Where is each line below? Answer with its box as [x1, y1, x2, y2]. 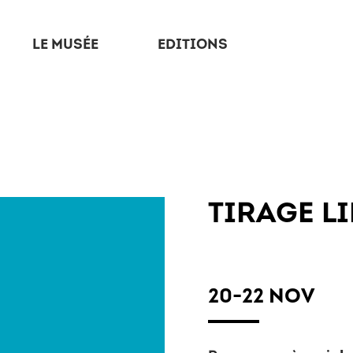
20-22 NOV [208, 282, 314, 308]
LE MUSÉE [32, 35, 98, 53]
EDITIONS [158, 35, 228, 53]
